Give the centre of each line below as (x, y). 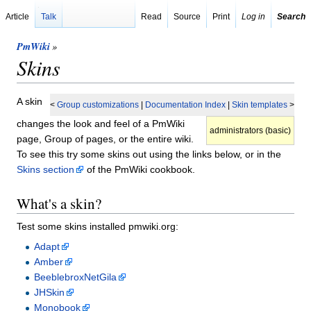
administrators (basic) (250, 130)
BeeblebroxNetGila (75, 277)
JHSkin (49, 292)
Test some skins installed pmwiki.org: (98, 226)
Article (17, 17)
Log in (253, 17)
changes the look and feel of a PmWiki (101, 124)
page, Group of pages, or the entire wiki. (105, 139)
